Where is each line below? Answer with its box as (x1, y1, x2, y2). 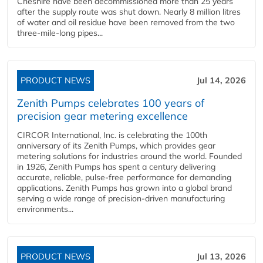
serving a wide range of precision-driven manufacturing (17, 193, 225, 204)
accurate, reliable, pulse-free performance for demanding (17, 172, 231, 183)
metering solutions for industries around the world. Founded (17, 151, 242, 161)
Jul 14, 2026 (197, 75, 246, 86)
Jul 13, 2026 (197, 251, 246, 262)
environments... (17, 204, 73, 214)
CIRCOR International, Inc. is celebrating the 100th (17, 130, 207, 140)
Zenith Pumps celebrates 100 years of (17, 96, 204, 110)
